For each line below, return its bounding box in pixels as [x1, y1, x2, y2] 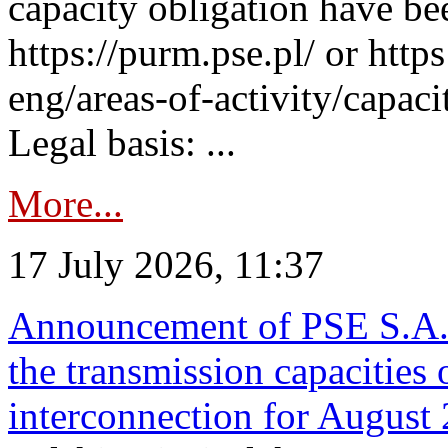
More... [8, 182, 123, 225]
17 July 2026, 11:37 [8, 243, 324, 286]
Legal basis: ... [8, 121, 236, 164]
